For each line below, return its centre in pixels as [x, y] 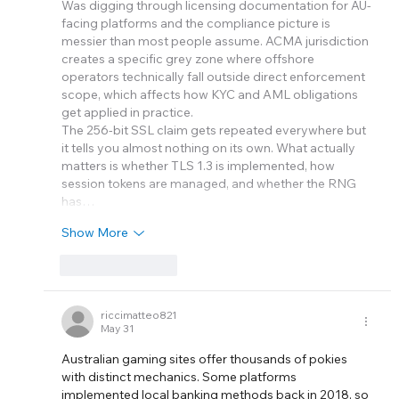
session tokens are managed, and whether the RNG [210, 183]
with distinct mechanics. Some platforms [180, 376]
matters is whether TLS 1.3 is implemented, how [199, 165]
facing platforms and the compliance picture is [197, 23]
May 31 [117, 328]
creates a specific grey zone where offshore [189, 58]
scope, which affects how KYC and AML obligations [211, 94]
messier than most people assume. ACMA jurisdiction [216, 41]
